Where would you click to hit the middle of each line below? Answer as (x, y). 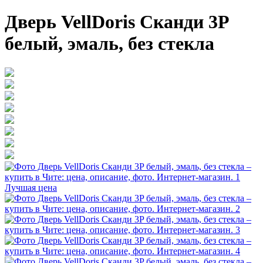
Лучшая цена (31, 187)
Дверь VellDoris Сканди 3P (117, 22)
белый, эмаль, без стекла (109, 44)
